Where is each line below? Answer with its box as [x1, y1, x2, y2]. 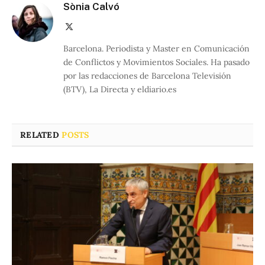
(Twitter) [73, 34, 103, 43]
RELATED [20, 130, 62, 141]
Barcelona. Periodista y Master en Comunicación [63, 43, 250, 54]
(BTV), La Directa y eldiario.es [63, 84, 176, 95]
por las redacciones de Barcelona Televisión [63, 70, 231, 82]
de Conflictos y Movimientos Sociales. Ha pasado [63, 57, 250, 68]
